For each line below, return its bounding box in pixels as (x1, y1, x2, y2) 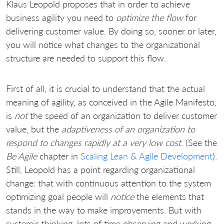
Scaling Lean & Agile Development (80, 150, 212, 161)
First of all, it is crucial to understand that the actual (6, 82, 205, 94)
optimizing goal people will (6, 190, 110, 202)
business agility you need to (6, 11, 116, 23)
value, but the (6, 123, 61, 134)
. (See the (181, 136, 217, 148)
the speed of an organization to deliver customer (27, 109, 217, 121)
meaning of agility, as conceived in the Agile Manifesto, (6, 96, 216, 107)
